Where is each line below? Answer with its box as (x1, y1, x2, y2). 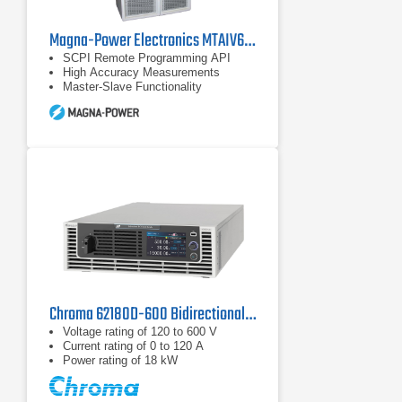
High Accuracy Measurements (63, 66, 220, 79)
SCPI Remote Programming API (63, 51, 231, 65)
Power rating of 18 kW (63, 354, 178, 367)
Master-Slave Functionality (63, 80, 202, 93)
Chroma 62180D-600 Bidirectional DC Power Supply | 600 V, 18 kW (245, 301, 256, 328)
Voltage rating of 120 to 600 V (63, 325, 217, 338)
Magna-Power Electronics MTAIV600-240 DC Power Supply (244, 27, 255, 55)
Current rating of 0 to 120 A (63, 339, 204, 353)
